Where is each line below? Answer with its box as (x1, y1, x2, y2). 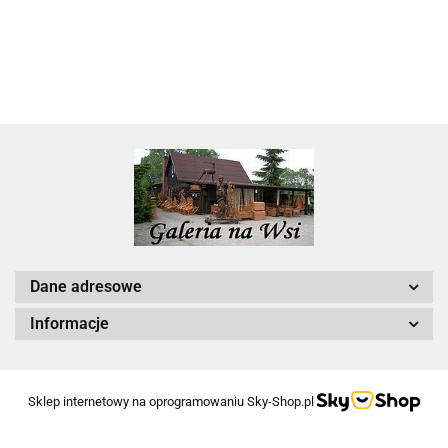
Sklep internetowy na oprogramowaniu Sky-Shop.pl (27, 393, 314, 409)
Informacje (30, 314, 109, 334)
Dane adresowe (30, 277, 142, 297)
